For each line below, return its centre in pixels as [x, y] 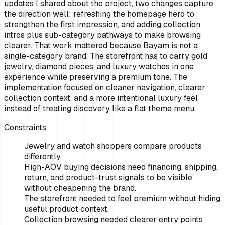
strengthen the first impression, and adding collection [102, 25]
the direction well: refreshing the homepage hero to [99, 14]
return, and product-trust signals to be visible [108, 178]
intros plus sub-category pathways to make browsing [102, 35]
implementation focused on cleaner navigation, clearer [105, 88]
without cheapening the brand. [80, 188]
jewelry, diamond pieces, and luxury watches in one [99, 67]
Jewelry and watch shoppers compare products [113, 146]
